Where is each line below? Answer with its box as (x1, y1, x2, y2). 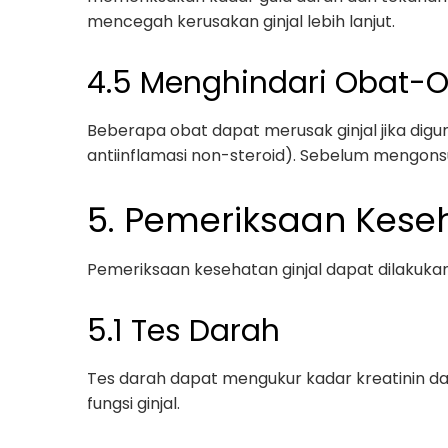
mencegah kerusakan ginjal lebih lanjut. (87, 10, 395, 33)
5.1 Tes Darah (87, 310, 280, 352)
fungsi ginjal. (87, 392, 180, 415)
